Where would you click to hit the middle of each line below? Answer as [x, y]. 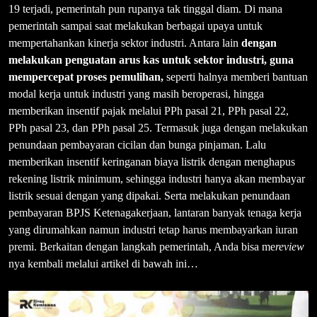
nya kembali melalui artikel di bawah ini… [103, 263]
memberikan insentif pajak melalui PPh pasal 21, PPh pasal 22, [149, 110]
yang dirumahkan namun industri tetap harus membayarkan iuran [153, 229]
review [290, 246]
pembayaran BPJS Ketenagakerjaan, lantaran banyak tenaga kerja [155, 212]
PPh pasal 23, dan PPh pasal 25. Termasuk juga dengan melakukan [158, 127]
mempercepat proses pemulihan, [87, 76]
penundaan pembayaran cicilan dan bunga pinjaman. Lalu [137, 144]
